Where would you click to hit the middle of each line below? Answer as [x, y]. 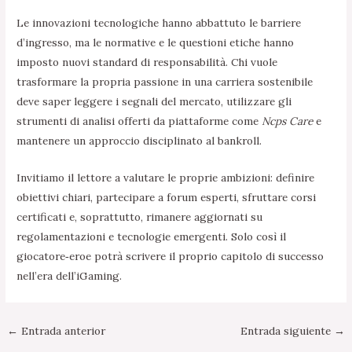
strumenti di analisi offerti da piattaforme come [139, 121]
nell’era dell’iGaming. [70, 276]
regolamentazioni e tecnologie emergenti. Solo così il [152, 237]
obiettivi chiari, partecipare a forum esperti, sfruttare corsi [167, 198]
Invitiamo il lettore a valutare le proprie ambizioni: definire [166, 178]
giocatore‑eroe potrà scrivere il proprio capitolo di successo [170, 257]
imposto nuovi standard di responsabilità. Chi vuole [147, 62]
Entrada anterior [62, 331]
